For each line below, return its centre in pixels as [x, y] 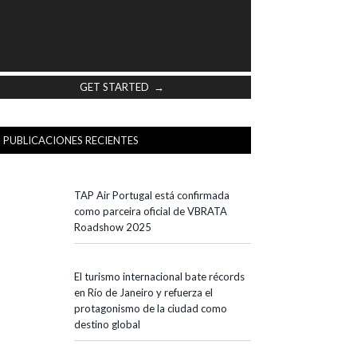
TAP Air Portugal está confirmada [152, 195]
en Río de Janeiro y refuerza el [143, 292]
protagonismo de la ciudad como [151, 308]
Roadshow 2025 [113, 227]
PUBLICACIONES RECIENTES [71, 140]
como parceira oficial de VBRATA [151, 211]
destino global [107, 324]
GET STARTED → [122, 86]
